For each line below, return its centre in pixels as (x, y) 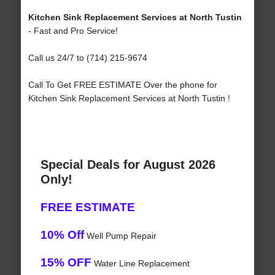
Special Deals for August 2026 (128, 165)
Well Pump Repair (120, 236)
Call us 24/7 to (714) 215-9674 (87, 58)
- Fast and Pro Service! (73, 31)
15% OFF (66, 263)
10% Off (62, 235)
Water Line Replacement (140, 264)
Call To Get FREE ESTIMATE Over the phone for (122, 85)
